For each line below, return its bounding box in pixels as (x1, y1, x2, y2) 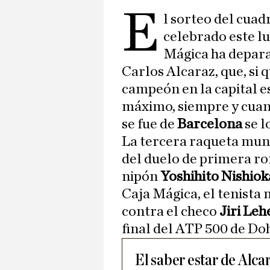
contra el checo (122, 204, 219, 219)
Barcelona (177, 117, 245, 132)
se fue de (122, 117, 177, 132)
